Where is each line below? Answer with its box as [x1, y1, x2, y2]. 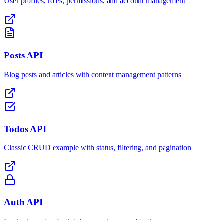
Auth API [4, 197, 43, 208]
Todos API [4, 123, 46, 134]
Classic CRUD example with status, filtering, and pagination [4, 143, 191, 152]
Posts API [4, 50, 43, 61]
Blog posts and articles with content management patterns [4, 70, 181, 79]
